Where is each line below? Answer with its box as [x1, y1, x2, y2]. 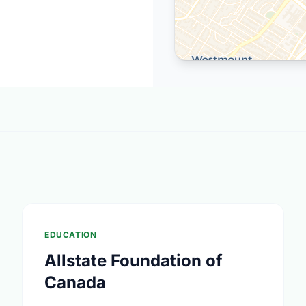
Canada [44, 273, 106, 292]
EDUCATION [44, 229, 97, 240]
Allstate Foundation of [44, 251, 223, 270]
